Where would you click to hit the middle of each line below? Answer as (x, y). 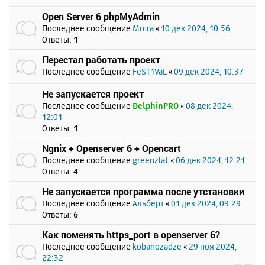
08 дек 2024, (209, 105)
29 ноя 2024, (213, 246)
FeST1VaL (150, 71)
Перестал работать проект (101, 59)
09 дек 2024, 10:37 (209, 71)
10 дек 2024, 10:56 (195, 28)
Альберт (148, 203)
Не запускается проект (93, 93)
